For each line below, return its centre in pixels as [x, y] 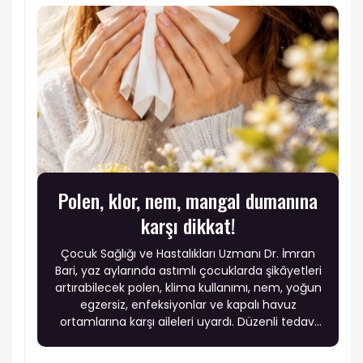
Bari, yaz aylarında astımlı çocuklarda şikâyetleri [188, 270]
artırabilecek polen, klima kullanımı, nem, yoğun [188, 287]
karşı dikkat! [188, 225]
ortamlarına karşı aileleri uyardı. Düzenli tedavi [188, 321]
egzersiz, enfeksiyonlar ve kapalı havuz [188, 304]
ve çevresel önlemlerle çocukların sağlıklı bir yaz [188, 338]
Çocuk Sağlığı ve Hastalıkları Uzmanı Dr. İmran [188, 253]
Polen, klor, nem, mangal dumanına [188, 200]
